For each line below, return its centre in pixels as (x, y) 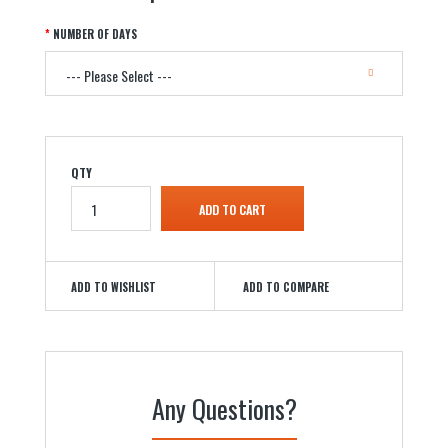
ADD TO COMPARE (286, 287)
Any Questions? (224, 408)
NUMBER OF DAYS (95, 34)
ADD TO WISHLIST (113, 287)
